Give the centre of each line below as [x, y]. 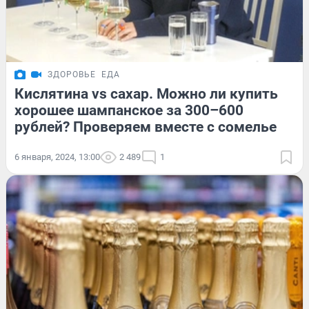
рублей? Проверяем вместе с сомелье [146, 127]
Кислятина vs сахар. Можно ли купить [146, 93]
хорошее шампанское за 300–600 [129, 110]
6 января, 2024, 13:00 [57, 157]
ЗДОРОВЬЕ [72, 74]
